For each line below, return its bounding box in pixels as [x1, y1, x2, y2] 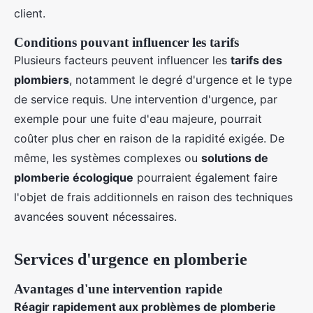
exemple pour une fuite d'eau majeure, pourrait [14, 112, 262, 126]
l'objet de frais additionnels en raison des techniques [14, 190, 293, 204]
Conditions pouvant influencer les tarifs [14, 35, 239, 50]
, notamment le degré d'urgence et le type [69, 73, 292, 87]
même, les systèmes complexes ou [14, 151, 201, 165]
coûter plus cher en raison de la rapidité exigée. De [14, 131, 284, 145]
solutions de [201, 151, 268, 165]
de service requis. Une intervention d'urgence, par [14, 92, 277, 106]
